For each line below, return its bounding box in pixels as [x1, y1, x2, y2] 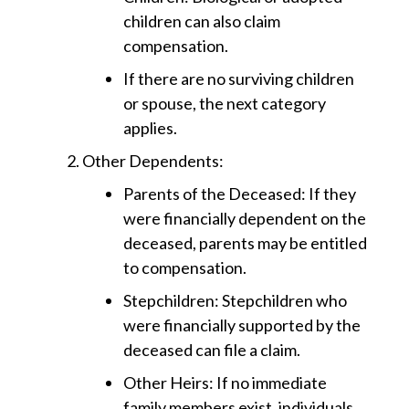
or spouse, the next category [123, 93, 326, 114]
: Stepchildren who [215, 290, 347, 311]
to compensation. [123, 257, 246, 278]
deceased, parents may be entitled [123, 233, 367, 254]
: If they [301, 184, 356, 204]
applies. [123, 118, 177, 139]
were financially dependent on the [123, 208, 366, 229]
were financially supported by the [123, 315, 361, 336]
